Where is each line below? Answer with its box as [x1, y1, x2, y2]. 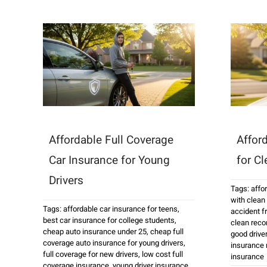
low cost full [141, 248, 183, 260]
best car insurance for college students [42, 214, 175, 226]
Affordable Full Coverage [48, 131, 173, 148]
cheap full [150, 225, 184, 237]
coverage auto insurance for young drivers [42, 237, 184, 249]
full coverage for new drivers [42, 248, 138, 260]
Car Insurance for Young [48, 151, 170, 169]
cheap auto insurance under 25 [42, 225, 147, 237]
